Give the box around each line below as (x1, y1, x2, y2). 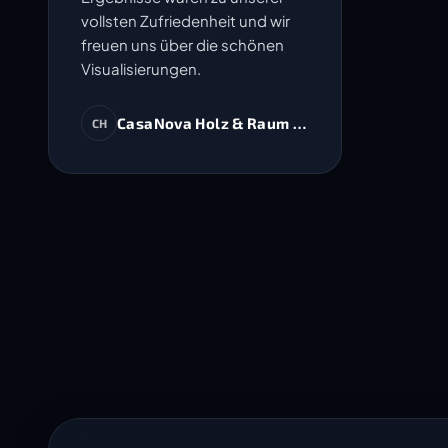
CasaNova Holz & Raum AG (117, 114, 314, 132)
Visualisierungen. (81, 59, 201, 78)
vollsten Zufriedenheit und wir (81, 11, 290, 30)
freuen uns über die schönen (81, 35, 284, 54)
